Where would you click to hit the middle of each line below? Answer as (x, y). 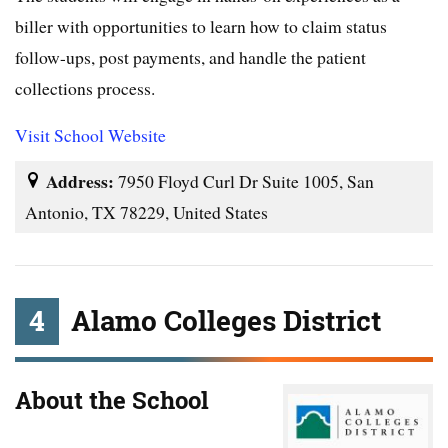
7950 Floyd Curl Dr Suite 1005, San (246, 180)
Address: (82, 180)
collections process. (85, 87)
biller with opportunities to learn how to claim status (201, 25)
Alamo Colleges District (226, 320)
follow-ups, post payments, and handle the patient (190, 56)
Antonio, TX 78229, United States (146, 211)
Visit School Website (90, 134)
